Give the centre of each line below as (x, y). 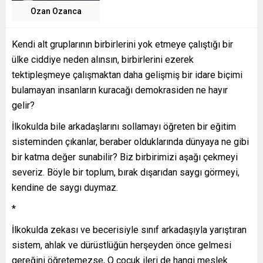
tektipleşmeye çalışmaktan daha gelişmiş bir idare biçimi (127, 75)
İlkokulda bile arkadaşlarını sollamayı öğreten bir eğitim (124, 127)
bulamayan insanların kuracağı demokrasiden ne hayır (120, 90)
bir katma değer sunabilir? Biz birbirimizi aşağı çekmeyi (125, 157)
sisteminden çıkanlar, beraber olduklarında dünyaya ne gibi (130, 142)
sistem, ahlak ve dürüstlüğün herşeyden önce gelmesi (122, 245)
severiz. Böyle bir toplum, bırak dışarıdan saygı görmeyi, (126, 173)
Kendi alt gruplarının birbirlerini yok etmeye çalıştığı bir (122, 45)
